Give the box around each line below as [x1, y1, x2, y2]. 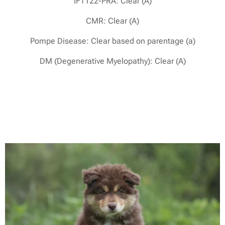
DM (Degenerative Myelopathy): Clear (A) [39, 56, 186, 66]
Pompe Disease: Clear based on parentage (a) [30, 36, 195, 46]
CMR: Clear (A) [86, 16, 139, 26]
